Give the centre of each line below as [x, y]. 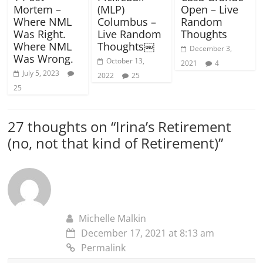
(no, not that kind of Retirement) [113, 143]
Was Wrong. [44, 58]
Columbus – [127, 21]
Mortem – [38, 9]
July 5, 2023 [41, 73]
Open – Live [209, 9]
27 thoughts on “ [62, 126]
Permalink [104, 247]
